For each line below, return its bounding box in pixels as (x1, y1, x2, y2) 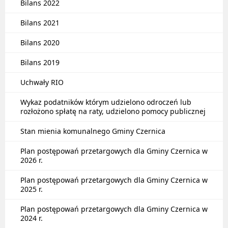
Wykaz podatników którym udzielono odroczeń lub (20, 97, 191, 107)
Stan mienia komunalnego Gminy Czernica (20, 126, 165, 136)
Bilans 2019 (20, 58, 60, 67)
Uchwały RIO (20, 77, 64, 87)
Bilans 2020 (20, 38, 60, 47)
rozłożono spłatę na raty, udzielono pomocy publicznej (20, 106, 206, 116)
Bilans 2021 (20, 18, 60, 27)
